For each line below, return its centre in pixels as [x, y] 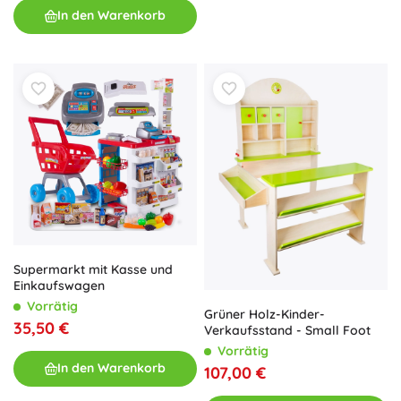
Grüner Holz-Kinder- [264, 315]
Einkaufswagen [59, 285]
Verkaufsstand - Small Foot [287, 331]
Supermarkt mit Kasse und [93, 269]
